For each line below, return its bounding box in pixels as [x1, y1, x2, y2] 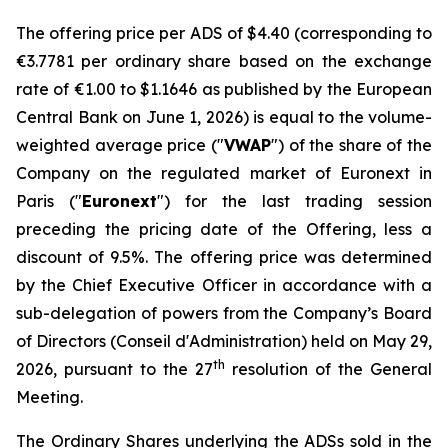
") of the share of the [270, 135, 432, 155]
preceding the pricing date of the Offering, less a [16, 219, 432, 239]
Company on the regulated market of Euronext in [16, 163, 432, 183]
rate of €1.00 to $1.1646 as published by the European [16, 79, 432, 99]
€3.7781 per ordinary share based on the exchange [16, 51, 432, 71]
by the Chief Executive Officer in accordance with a [16, 275, 432, 295]
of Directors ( [16, 331, 116, 351]
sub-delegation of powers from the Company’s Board [16, 303, 432, 323]
